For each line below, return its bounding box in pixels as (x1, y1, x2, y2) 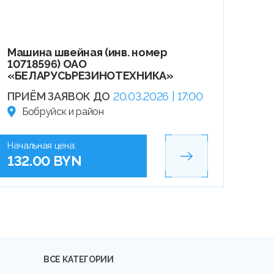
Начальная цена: (7, 140, 76, 152)
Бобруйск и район (21, 106, 104, 118)
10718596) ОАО (7, 57, 87, 71)
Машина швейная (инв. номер (7, 46, 168, 59)
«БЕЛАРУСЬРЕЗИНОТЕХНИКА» (7, 69, 174, 83)
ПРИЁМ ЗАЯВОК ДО (7, 90, 111, 103)
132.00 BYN (7, 153, 82, 169)
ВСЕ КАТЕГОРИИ (43, 254, 114, 264)
